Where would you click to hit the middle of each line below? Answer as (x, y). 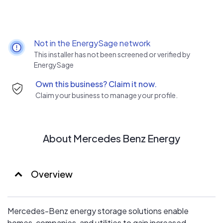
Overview (51, 174)
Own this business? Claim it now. (96, 84)
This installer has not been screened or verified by (112, 54)
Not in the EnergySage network (92, 43)
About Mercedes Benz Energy (111, 138)
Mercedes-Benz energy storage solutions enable (98, 211)
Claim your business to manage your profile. (107, 95)
